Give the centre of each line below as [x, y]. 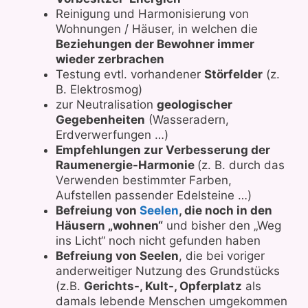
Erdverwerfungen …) [112, 135]
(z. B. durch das [241, 165]
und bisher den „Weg [222, 225]
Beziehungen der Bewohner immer [155, 44]
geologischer [195, 104]
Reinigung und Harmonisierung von [152, 14]
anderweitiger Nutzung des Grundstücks [168, 271]
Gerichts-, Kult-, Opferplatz [163, 286]
